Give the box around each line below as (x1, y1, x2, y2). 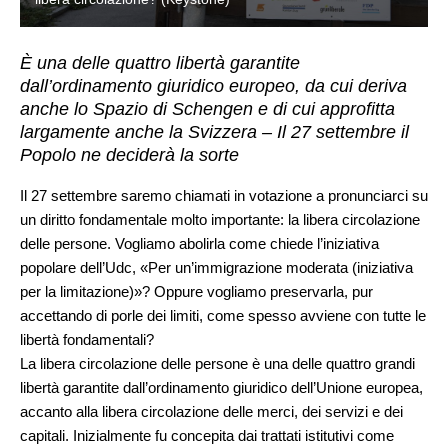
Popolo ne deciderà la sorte (20, 144, 239, 165)
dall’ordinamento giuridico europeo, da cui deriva (20, 75, 407, 96)
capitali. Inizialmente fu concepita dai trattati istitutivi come (20, 426, 394, 444)
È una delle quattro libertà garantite (20, 52, 300, 73)
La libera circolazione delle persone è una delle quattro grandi (20, 354, 415, 372)
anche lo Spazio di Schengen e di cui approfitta (20, 98, 395, 119)
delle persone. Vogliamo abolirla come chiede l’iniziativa (20, 234, 379, 252)
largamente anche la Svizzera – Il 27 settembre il (20, 121, 409, 142)
